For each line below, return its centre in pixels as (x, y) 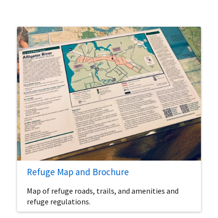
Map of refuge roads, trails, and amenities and (103, 191)
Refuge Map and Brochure (78, 172)
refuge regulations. (59, 202)
